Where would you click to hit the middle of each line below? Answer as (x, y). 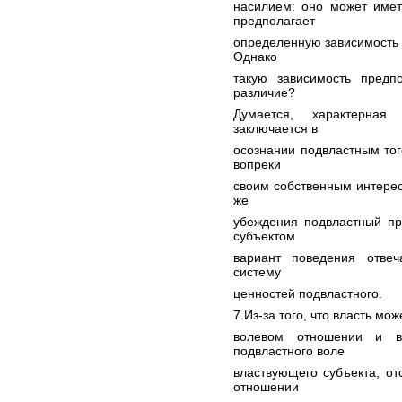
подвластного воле (289, 351)
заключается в (275, 128)
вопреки (257, 164)
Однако (255, 57)
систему (257, 272)
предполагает (274, 21)
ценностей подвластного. (308, 293)
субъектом (264, 236)
